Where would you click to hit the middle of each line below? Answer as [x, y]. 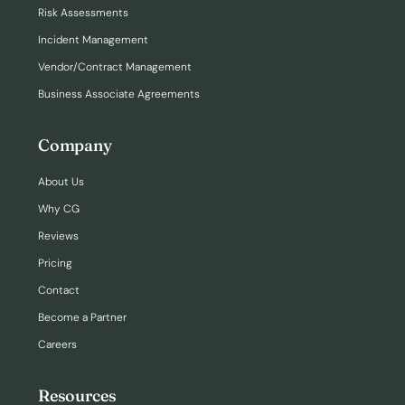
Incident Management [93, 40]
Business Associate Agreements [119, 94]
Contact [59, 291]
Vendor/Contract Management [115, 67]
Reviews [58, 236]
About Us [61, 182]
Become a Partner [82, 318]
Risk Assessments [83, 13]
